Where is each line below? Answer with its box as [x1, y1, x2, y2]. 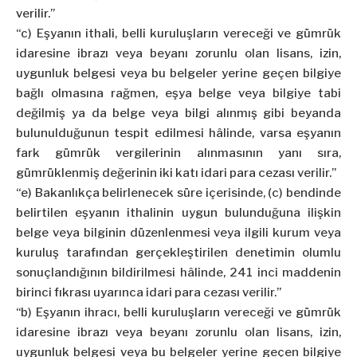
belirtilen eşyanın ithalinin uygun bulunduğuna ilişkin [16, 206, 341, 221]
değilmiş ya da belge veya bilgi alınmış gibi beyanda [16, 106, 341, 121]
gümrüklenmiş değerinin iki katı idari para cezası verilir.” [16, 166, 336, 181]
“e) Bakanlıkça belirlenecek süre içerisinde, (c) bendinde [16, 186, 341, 201]
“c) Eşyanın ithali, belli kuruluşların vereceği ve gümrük [16, 26, 341, 41]
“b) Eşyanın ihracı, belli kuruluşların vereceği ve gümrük [16, 305, 341, 320]
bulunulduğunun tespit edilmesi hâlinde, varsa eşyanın [16, 126, 341, 141]
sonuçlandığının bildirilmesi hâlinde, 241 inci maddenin [16, 265, 341, 280]
